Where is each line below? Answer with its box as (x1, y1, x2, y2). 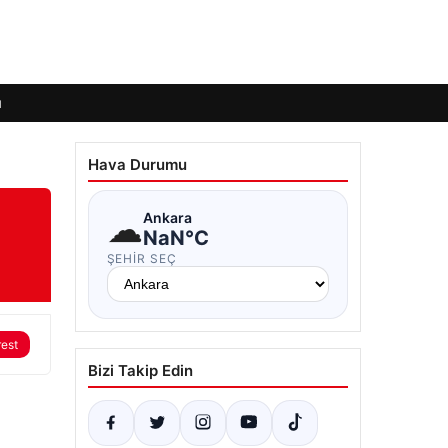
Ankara (142, 208, 192, 226)
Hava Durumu (87, 155, 187, 174)
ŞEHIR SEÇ (106, 251, 178, 266)
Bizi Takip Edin (87, 361, 193, 380)
